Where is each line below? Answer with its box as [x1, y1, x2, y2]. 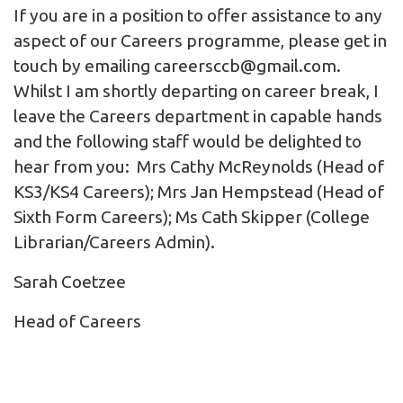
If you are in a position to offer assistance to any [13, 5, 382, 26]
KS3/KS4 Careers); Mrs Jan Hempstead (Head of [13, 182, 384, 202]
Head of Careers [13, 311, 152, 332]
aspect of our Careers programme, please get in [13, 31, 387, 51]
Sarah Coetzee [13, 272, 126, 292]
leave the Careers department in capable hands [13, 106, 382, 127]
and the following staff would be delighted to [13, 131, 362, 152]
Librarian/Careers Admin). [13, 232, 215, 253]
